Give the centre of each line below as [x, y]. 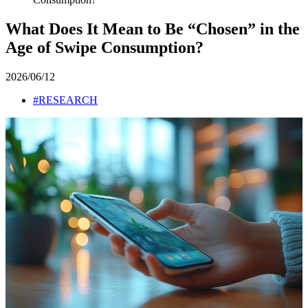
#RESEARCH [65, 100]
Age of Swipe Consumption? [104, 48]
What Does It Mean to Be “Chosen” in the [153, 29]
